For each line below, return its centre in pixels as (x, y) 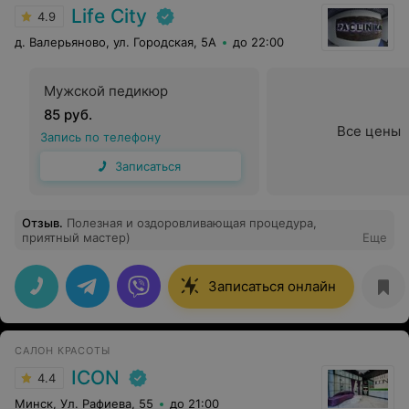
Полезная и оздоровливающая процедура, (192, 223)
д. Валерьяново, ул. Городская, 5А (115, 42)
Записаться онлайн (272, 286)
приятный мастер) (76, 237)
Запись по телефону (100, 137)
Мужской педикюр (106, 91)
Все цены (369, 131)
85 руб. (68, 115)
